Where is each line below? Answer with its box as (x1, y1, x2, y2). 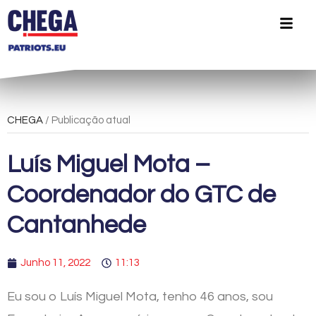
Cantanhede (7, 212, 146, 238)
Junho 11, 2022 (20, 257, 90, 268)
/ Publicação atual (43, 115, 130, 126)
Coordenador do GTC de (7, 181, 276, 207)
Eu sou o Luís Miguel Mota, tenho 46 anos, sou (7, 289, 273, 303)
